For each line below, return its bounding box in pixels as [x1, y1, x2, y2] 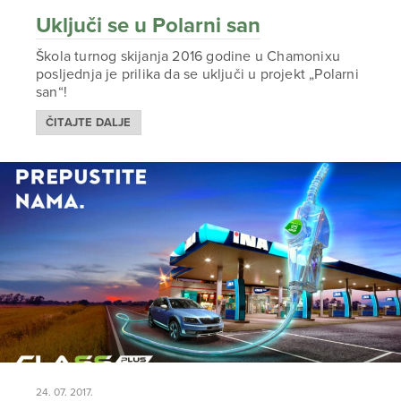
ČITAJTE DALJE [46, 115, 132, 130]
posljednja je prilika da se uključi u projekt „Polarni [36, 65, 359, 83]
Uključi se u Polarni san [36, 13, 260, 38]
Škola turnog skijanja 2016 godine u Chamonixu [36, 47, 341, 65]
